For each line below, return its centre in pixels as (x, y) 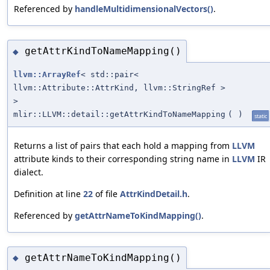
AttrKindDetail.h (154, 193)
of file (106, 193)
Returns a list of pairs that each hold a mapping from (123, 145)
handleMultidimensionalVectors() (144, 8)
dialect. (29, 172)
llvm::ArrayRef (47, 74)
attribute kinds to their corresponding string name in (123, 159)
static (261, 116)
